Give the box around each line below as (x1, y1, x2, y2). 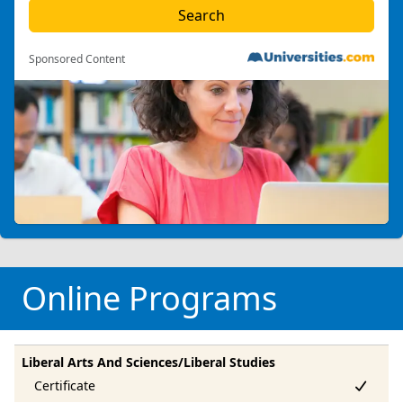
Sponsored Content (29, 50, 125, 67)
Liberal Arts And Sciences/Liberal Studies (22, 353, 275, 371)
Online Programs (22, 275, 277, 320)
